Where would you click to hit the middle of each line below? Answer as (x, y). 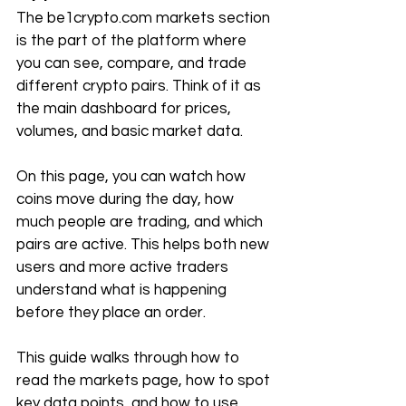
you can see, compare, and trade (133, 63)
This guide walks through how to (130, 358)
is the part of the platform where (133, 41)
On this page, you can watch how (133, 177)
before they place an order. (111, 313)
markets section (213, 18)
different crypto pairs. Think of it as (140, 86)
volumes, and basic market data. (130, 131)
